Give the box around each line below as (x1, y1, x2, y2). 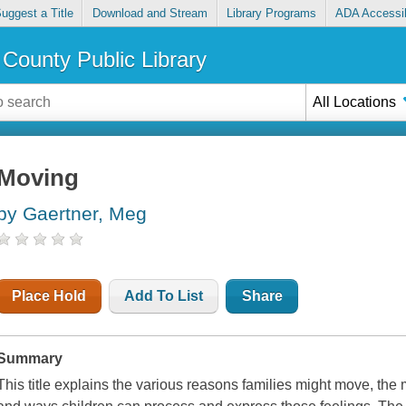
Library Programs (227, 6, 317, 21)
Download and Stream (92, 6, 208, 21)
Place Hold (12, 288, 87, 304)
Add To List (124, 288, 204, 304)
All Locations (313, 93, 397, 110)
